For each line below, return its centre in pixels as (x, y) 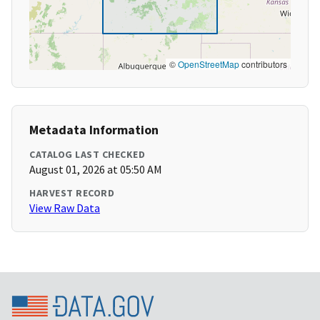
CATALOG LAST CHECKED (87, 155)
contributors (263, 64)
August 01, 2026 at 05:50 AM (96, 170)
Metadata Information (94, 130)
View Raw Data (65, 208)
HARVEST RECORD (72, 193)
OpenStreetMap (209, 64)
